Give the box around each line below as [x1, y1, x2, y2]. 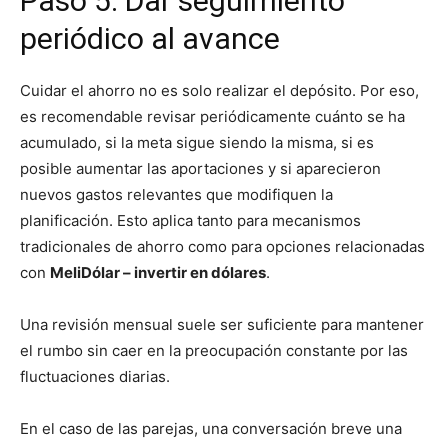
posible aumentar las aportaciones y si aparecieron [20, 159, 381, 179]
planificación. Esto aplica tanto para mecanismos [20, 211, 361, 231]
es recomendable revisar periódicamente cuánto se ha [20, 107, 405, 127]
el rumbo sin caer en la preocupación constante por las [20, 341, 408, 361]
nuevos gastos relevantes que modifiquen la [20, 185, 333, 205]
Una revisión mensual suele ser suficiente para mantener [20, 315, 424, 335]
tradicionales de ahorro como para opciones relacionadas [20, 237, 425, 257]
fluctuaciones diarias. [20, 367, 170, 387]
